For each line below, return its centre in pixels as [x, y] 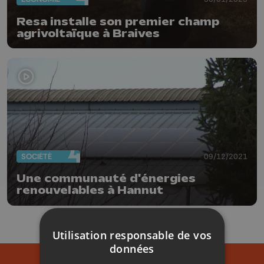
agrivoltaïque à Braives [88, 33]
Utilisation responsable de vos [132, 235]
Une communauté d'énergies [106, 179]
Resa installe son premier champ [118, 22]
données [132, 249]
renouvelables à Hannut [90, 191]
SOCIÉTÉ [37, 156]
